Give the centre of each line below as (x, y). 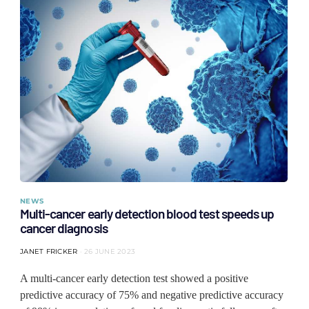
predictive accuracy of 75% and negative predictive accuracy (152, 295)
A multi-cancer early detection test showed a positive (134, 278)
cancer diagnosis (64, 228)
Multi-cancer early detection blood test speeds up (147, 213)
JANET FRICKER (49, 251)
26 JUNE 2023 (110, 251)
